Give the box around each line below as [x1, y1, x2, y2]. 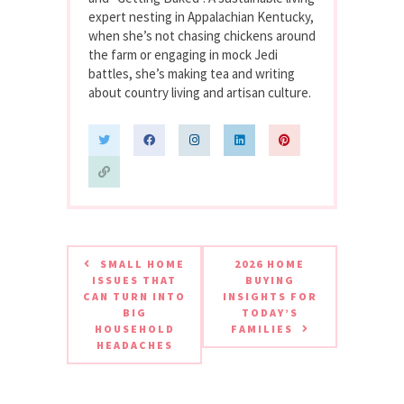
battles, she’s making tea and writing [88, 64, 295, 82]
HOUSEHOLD [94, 321, 175, 335]
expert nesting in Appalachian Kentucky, [88, 7, 314, 25]
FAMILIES [230, 321, 293, 335]
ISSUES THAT [92, 272, 177, 287]
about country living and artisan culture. [88, 83, 311, 101]
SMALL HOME [100, 256, 185, 271]
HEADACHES [96, 337, 173, 352]
